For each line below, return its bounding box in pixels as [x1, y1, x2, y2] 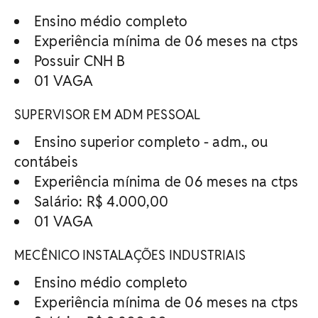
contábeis [14, 152, 78, 171]
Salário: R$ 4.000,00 [34, 192, 168, 211]
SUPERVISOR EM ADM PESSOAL [14, 106, 201, 123]
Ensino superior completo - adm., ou [34, 132, 268, 151]
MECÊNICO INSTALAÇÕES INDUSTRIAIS [14, 246, 246, 263]
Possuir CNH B [34, 51, 126, 70]
